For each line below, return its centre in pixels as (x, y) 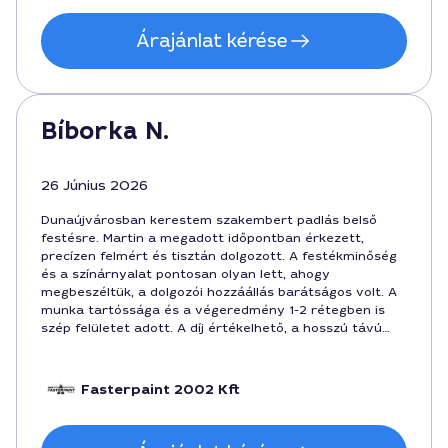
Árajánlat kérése (212, 41)
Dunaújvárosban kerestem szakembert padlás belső (209, 220)
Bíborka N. (105, 131)
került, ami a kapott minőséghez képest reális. (190, 364)
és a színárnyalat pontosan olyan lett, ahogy (185, 274)
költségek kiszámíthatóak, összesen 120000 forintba (213, 346)
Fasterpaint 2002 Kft (160, 389)
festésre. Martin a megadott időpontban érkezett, (202, 238)
